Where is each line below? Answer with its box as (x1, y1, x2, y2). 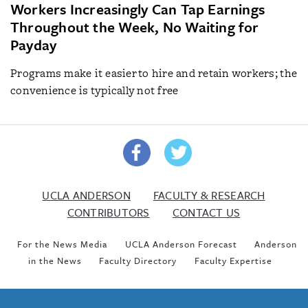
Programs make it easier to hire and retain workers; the (10, 65, 298, 81)
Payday (10, 34, 57, 55)
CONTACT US (172, 203, 241, 221)
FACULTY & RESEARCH (153, 186, 265, 203)
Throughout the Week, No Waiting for (10, 16, 259, 37)
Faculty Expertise (194, 253, 272, 267)
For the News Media (17, 236, 108, 251)
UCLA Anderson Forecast (124, 236, 237, 251)
